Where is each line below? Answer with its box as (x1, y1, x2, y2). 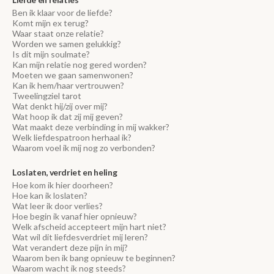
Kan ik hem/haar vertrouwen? (12, 80, 124, 91)
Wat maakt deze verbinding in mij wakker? (12, 122, 169, 133)
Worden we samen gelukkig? (12, 39, 121, 50)
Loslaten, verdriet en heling (12, 167, 117, 178)
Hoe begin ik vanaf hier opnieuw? (12, 211, 137, 222)
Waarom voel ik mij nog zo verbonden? (12, 143, 155, 154)
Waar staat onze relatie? (12, 28, 104, 39)
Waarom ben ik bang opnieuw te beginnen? (12, 253, 176, 264)
